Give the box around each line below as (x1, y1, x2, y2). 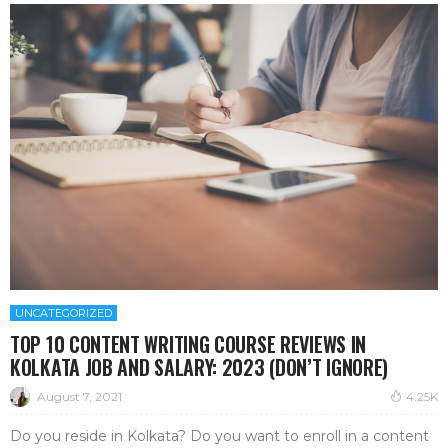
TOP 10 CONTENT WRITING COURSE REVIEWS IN (10, 329, 367, 360)
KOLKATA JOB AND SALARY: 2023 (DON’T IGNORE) (10, 352, 389, 383)
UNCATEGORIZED (15, 306, 112, 321)
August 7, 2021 (37, 388, 122, 404)
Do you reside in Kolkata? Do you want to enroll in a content (10, 427, 429, 446)
